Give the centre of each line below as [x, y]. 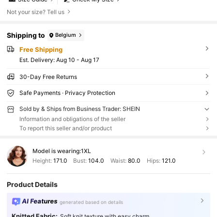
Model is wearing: [56, 151]
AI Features [40, 201]
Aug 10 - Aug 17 [77, 60]
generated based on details [92, 202]
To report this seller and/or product [65, 128]
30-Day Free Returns [48, 77]
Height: [43, 160]
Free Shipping [41, 49]
